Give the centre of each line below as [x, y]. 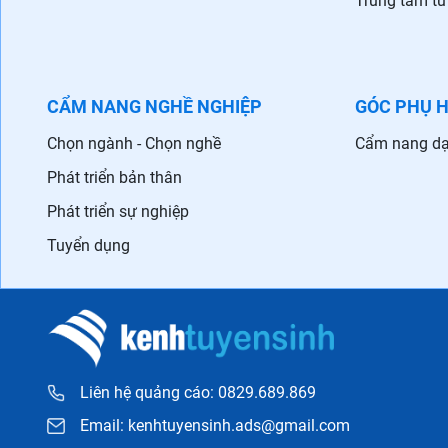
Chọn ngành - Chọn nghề [134, 144]
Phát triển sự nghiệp [118, 212]
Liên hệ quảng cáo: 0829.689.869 [198, 393]
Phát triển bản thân [114, 178]
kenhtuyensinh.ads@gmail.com [239, 426]
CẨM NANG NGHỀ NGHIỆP [154, 107]
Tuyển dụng [88, 246]
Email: [104, 426]
